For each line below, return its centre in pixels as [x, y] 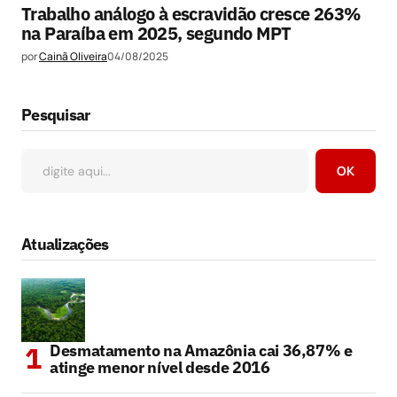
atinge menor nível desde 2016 [160, 367]
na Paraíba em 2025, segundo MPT [156, 33]
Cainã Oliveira [73, 56]
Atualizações [65, 244]
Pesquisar [56, 114]
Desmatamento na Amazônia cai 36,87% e [201, 350]
